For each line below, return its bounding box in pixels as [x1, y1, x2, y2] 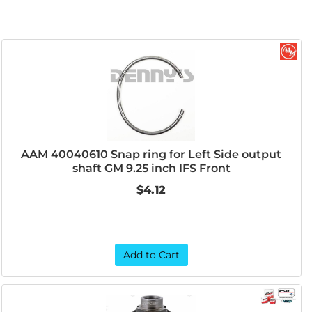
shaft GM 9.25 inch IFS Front [72, 162, 231, 175]
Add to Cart [123, 249, 180, 261]
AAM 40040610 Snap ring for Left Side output [21, 148, 282, 161]
